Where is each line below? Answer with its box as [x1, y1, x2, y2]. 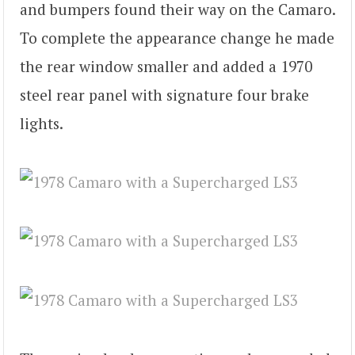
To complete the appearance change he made [20, 27, 334, 48]
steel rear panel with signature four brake [20, 84, 309, 105]
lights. [20, 113, 63, 133]
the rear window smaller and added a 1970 [20, 55, 312, 76]
